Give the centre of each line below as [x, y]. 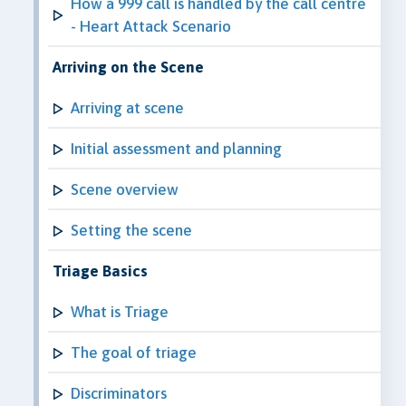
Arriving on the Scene [128, 67]
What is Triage [120, 311]
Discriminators [119, 393]
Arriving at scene [127, 107]
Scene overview [125, 189]
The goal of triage [134, 352]
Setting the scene [131, 230]
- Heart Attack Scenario [151, 26]
